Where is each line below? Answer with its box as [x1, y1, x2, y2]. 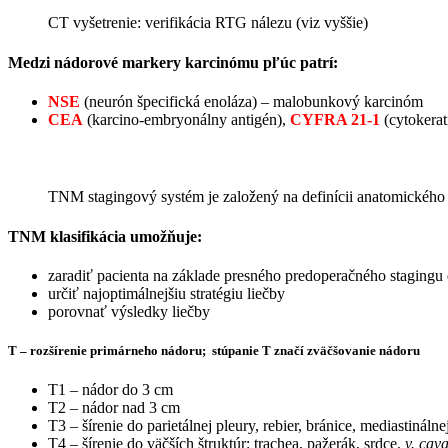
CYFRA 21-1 [290, 110, 380, 128]
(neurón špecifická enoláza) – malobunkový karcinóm [84, 92, 423, 110]
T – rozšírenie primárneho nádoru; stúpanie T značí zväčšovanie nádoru [8, 343, 420, 359]
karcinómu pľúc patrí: [181, 53, 338, 71]
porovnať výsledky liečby [48, 302, 210, 320]
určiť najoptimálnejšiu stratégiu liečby [48, 284, 285, 302]
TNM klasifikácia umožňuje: [8, 227, 202, 245]
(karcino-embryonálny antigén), [87, 110, 290, 128]
